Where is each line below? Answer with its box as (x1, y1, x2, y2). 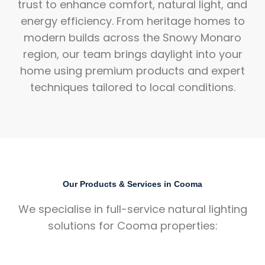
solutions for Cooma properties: (47, 218, 218, 234)
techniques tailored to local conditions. (30, 79, 235, 95)
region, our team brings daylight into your (22, 46, 243, 62)
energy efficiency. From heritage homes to (20, 13, 245, 28)
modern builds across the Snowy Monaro (24, 30, 241, 45)
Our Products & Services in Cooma (63, 180, 202, 189)
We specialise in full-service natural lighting (18, 202, 247, 217)
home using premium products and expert (20, 63, 245, 78)
